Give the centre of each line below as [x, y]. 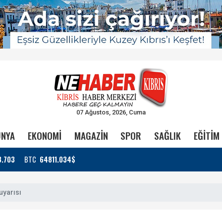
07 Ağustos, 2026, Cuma [111, 112]
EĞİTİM [207, 136]
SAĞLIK [168, 136]
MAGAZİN [91, 136]
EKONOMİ [44, 136]
